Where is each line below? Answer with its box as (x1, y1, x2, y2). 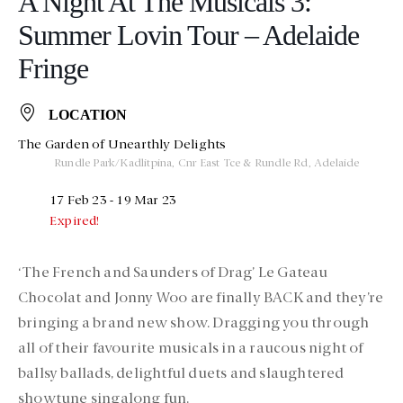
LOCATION (49, 107, 128, 123)
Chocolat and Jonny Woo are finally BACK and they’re (18, 291, 384, 307)
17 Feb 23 (49, 194, 107, 208)
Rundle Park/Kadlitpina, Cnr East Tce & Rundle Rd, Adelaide (54, 158, 360, 170)
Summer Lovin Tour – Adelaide (18, 19, 359, 52)
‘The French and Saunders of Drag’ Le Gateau (18, 266, 328, 282)
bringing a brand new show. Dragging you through (18, 317, 370, 332)
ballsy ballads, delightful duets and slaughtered (18, 367, 345, 382)
